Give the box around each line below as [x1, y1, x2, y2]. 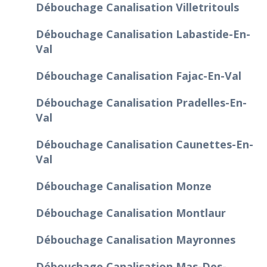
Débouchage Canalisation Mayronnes [36, 232, 235, 247]
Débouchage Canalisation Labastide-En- [36, 26, 250, 41]
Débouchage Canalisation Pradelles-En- [36, 95, 247, 110]
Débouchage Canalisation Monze [36, 178, 212, 193]
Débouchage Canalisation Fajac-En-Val [36, 68, 241, 83]
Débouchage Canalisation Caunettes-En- [36, 136, 253, 151]
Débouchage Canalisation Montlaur [36, 205, 226, 220]
